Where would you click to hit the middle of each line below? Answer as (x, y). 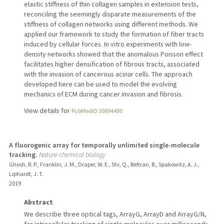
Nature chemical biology (72, 155)
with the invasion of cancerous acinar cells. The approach (108, 74)
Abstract (38, 202)
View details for (47, 111)
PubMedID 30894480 (97, 111)
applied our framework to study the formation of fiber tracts (114, 34)
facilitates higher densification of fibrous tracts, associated (111, 64)
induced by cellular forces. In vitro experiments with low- (107, 44)
